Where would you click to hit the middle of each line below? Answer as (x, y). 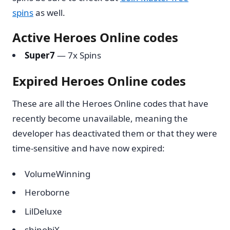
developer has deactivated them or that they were (115, 133)
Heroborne (47, 193)
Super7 (40, 55)
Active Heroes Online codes (95, 37)
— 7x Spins (78, 55)
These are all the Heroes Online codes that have (110, 103)
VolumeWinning (57, 174)
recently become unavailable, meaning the (100, 118)
